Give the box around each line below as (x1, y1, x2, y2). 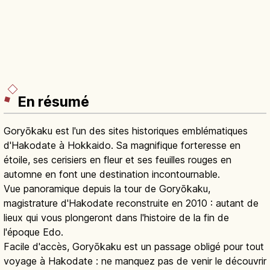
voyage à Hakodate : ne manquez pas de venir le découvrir (4, 255, 266, 268)
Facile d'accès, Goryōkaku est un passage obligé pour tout (4, 240, 264, 253)
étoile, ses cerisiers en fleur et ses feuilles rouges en (4, 154, 231, 166)
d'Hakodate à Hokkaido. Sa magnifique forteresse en (4, 139, 240, 152)
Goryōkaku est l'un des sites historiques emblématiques (4, 125, 248, 137)
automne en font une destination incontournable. (4, 168, 220, 181)
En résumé (18, 93, 89, 111)
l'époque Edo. (4, 226, 63, 239)
